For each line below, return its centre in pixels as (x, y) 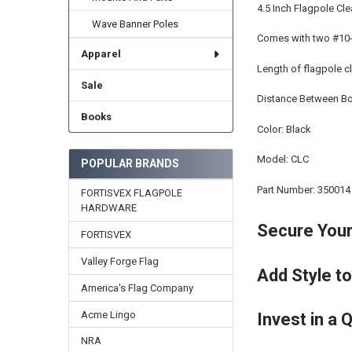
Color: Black (284, 129)
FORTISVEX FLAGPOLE (131, 192)
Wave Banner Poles (136, 24)
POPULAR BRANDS (130, 163)
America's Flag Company (137, 288)
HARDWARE (108, 207)
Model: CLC (282, 159)
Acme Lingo (108, 314)
